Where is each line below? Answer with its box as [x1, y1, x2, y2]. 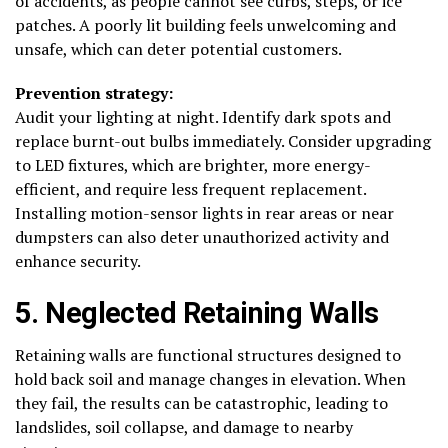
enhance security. [15, 249, 141, 272]
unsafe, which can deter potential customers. [15, 37, 342, 60]
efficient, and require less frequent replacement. [15, 177, 366, 200]
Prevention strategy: [15, 81, 173, 104]
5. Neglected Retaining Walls [15, 295, 379, 330]
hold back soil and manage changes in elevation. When [15, 367, 406, 390]
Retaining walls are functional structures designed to [15, 343, 401, 366]
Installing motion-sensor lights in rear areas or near [15, 201, 394, 224]
